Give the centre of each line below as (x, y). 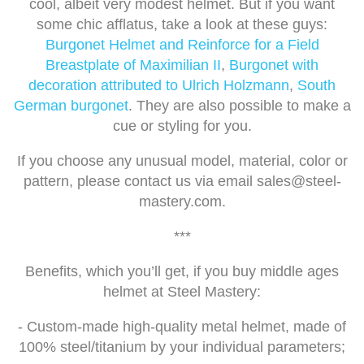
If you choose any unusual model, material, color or (182, 161)
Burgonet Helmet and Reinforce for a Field (182, 45)
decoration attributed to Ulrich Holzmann (159, 86)
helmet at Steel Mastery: (182, 292)
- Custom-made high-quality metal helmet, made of (182, 327)
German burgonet (71, 106)
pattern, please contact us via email (140, 182)
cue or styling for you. (182, 126)
